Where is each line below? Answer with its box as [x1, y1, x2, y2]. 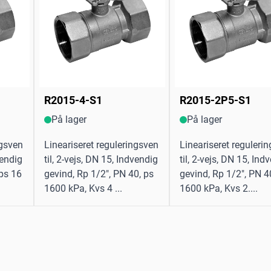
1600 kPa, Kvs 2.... [180, 183, 258, 195]
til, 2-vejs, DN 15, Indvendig [44, 154, 158, 166]
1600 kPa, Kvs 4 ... [44, 183, 122, 195]
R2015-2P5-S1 [180, 94, 251, 107]
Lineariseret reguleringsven [44, 139, 158, 151]
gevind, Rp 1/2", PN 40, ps [44, 168, 154, 180]
